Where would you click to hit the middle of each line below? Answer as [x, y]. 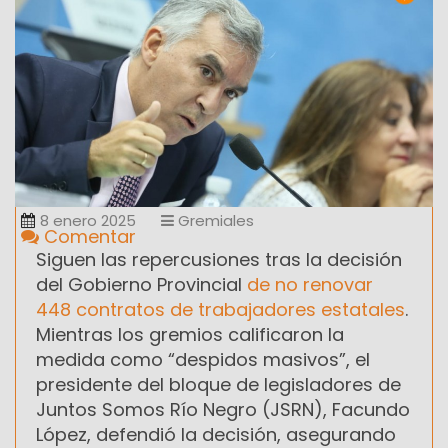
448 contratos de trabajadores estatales [220, 309]
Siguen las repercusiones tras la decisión [219, 259]
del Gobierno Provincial [141, 284]
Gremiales [214, 220]
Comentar [87, 236]
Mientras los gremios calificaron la [190, 334]
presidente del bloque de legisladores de [218, 384]
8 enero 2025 [88, 220]
